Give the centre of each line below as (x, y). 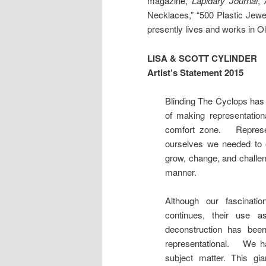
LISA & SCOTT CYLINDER (202, 58)
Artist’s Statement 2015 (195, 72)
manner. (181, 172)
